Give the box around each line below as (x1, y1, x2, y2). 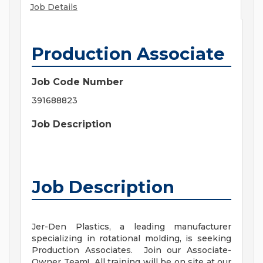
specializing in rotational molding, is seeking (32, 233, 231, 244)
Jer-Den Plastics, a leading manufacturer (32, 221, 231, 232)
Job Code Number (32, 76, 123, 88)
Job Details (30, 2, 77, 13)
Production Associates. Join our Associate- (32, 245, 231, 256)
